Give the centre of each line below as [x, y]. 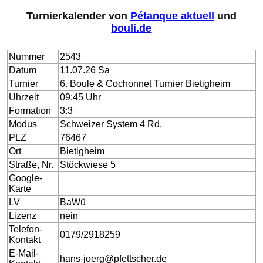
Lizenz [23, 216]
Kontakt [25, 240]
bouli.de [131, 28]
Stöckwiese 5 [88, 165]
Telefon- [26, 230]
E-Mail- [24, 254]
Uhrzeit [24, 97]
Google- [26, 178]
